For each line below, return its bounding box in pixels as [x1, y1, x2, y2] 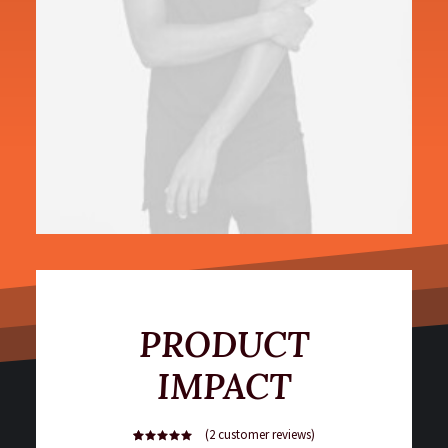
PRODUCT [138, 322, 310, 367]
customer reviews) [215, 426, 316, 443]
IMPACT [156, 364, 292, 409]
